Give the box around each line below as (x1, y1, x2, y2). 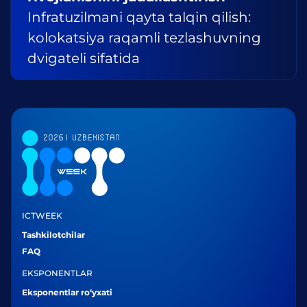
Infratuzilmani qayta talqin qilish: (27, 9, 251, 25)
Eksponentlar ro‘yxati (22, 287, 112, 297)
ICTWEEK (22, 210, 62, 221)
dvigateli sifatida (27, 50, 140, 66)
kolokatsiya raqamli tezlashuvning (27, 29, 261, 46)
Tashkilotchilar (22, 230, 85, 240)
